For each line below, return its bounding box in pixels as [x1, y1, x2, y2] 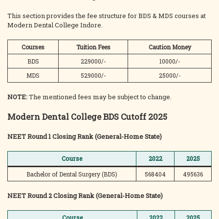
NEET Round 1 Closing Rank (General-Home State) [7, 132, 162, 141]
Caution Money [148, 43, 191, 51]
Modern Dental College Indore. [7, 21, 103, 29]
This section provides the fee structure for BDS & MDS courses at [7, 11, 206, 20]
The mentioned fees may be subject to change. [29, 92, 172, 101]
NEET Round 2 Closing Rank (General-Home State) [7, 191, 163, 200]
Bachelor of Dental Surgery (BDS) [26, 170, 117, 178]
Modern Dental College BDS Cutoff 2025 [7, 111, 167, 122]
